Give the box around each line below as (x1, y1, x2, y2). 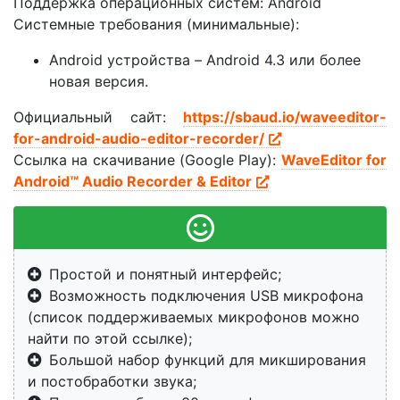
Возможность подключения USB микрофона (49, 286, 363, 304)
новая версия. (49, 71, 148, 90)
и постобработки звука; (28, 371, 196, 390)
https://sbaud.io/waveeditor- (183, 107, 387, 126)
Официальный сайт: (13, 107, 183, 126)
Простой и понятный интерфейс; (49, 264, 281, 283)
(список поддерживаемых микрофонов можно (28, 307, 360, 326)
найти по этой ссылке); (28, 329, 192, 347)
